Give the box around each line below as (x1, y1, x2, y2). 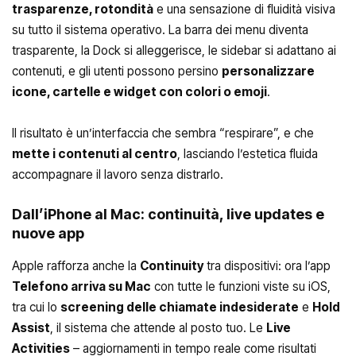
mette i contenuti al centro (12, 145, 177, 161)
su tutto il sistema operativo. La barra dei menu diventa (12, 22, 308, 38)
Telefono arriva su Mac (12, 278, 151, 294)
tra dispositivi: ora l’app (203, 257, 331, 273)
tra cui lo (12, 299, 60, 315)
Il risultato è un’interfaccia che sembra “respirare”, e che (12, 125, 314, 141)
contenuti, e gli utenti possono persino (12, 64, 222, 79)
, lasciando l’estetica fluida (177, 145, 318, 161)
